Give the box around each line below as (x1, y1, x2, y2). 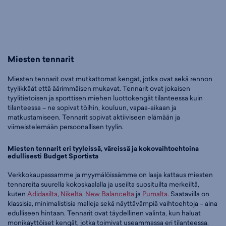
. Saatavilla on (167, 189, 209, 198)
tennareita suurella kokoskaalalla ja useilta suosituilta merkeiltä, (8, 179, 199, 189)
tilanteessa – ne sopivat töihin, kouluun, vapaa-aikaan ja (8, 103, 177, 112)
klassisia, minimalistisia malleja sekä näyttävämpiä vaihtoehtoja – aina (8, 198, 217, 208)
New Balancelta (85, 189, 134, 198)
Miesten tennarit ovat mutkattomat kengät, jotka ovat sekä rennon (8, 74, 212, 84)
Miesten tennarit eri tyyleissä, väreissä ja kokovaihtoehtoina (8, 144, 199, 154)
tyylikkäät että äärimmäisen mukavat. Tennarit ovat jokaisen (8, 84, 190, 93)
